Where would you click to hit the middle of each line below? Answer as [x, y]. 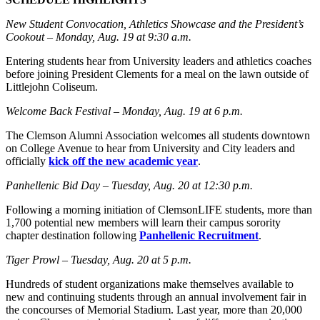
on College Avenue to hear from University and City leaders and [150, 148]
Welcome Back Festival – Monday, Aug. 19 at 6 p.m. [124, 111]
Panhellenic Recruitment [199, 235]
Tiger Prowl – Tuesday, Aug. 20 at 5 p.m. [99, 259]
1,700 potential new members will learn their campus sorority [143, 222]
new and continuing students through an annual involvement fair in [156, 296]
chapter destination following [72, 235]
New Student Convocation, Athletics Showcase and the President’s [155, 24]
